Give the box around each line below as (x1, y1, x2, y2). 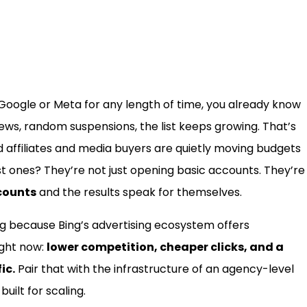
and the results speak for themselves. (36, 184, 242, 201)
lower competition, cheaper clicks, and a (47, 239, 284, 256)
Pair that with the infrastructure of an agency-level (15, 261, 294, 278)
